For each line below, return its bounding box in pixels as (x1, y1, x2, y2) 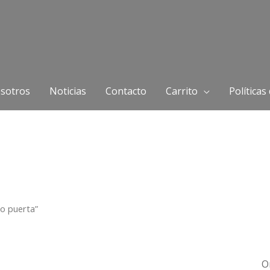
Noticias (49, 84, 86, 98)
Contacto (105, 84, 146, 98)
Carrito (165, 84, 198, 98)
